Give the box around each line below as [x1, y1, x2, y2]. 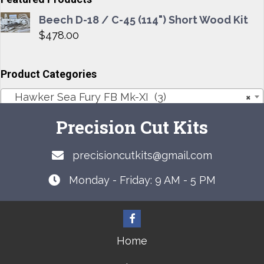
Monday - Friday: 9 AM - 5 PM [69, 174, 216, 187]
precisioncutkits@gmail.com [72, 149, 212, 162]
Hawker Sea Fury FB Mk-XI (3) [6, 91, 166, 104]
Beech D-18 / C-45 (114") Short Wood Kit [39, 14, 248, 27]
